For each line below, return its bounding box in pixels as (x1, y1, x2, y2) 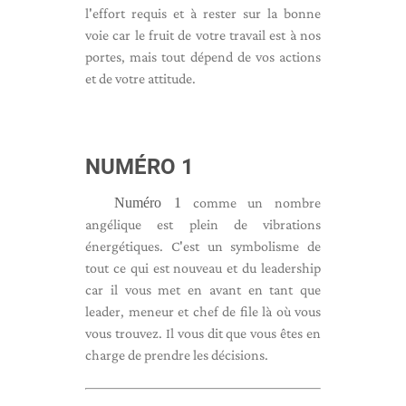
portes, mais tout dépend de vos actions (85, 49, 321, 64)
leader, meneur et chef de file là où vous (85, 304, 321, 319)
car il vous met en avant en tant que (85, 282, 321, 297)
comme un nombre (180, 195, 321, 210)
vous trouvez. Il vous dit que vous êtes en (85, 325, 321, 341)
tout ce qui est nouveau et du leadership (85, 260, 321, 275)
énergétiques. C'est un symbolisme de (85, 238, 321, 254)
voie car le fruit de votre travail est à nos (85, 27, 321, 43)
